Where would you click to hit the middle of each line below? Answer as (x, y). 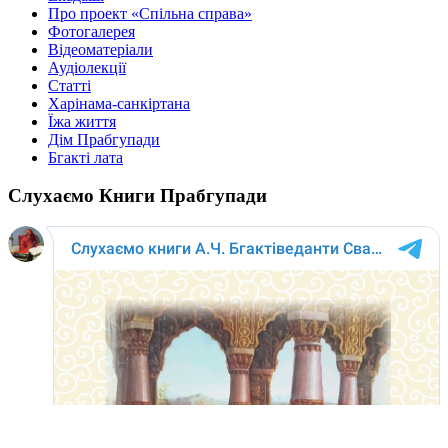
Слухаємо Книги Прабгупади (137, 196)
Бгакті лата (85, 157)
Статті (69, 85)
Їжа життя (82, 121)
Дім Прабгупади (104, 139)
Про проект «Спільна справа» (150, 13)
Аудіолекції (87, 67)
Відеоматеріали (100, 49)
